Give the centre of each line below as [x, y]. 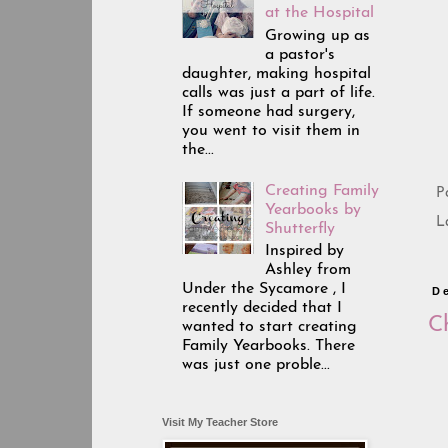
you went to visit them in [271, 130]
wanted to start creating [269, 327]
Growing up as [318, 35]
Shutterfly [300, 229]
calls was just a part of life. [278, 92]
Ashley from [308, 270]
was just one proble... [256, 365]
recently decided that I [262, 308]
